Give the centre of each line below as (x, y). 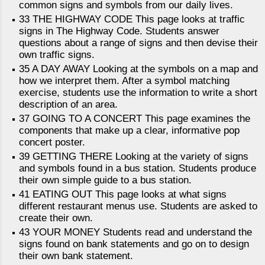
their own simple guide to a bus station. (105, 180)
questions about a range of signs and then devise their (138, 43)
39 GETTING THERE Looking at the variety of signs (134, 157)
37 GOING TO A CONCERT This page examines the (135, 119)
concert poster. (52, 143)
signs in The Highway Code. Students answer (119, 31)
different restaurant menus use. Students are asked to (138, 206)
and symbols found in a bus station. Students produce (138, 169)
